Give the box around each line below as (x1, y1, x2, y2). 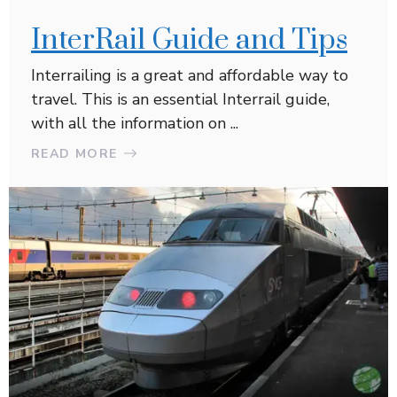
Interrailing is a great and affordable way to (31, 64, 348, 86)
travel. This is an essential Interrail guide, (31, 88, 330, 110)
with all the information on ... (31, 112, 238, 134)
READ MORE (31, 144, 118, 162)
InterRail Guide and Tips (31, 21, 347, 58)
